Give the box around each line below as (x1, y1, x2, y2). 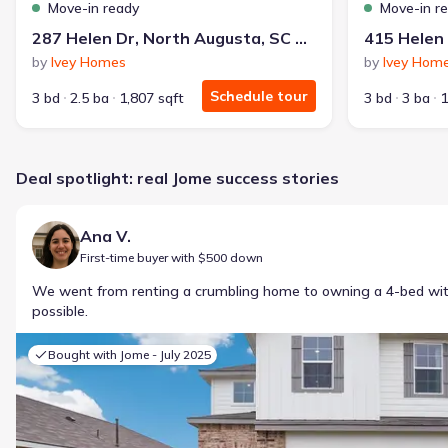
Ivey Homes (51, 53, 126, 71)
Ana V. (80, 226, 131, 246)
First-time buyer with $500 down (80, 250, 263, 265)
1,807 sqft (119, 89, 184, 107)
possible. (32, 302, 88, 320)
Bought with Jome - (48, 347, 160, 362)
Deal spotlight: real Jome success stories (16, 168, 339, 188)
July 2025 (160, 347, 211, 362)
